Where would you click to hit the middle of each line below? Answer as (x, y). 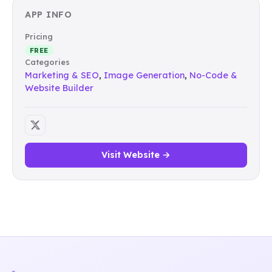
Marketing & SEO (62, 75)
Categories (47, 62)
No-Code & (213, 75)
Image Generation (144, 75)
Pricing (39, 36)
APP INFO (49, 14)
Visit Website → (136, 155)
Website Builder (59, 88)
